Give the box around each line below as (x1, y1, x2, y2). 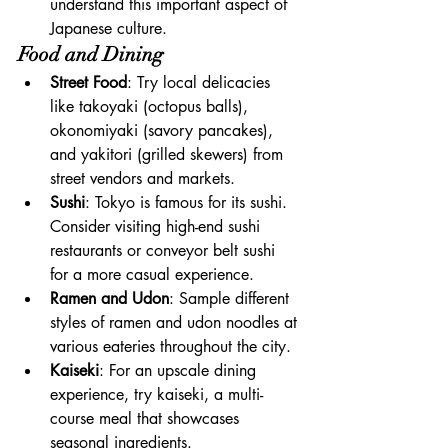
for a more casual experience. (50, 263, 254, 285)
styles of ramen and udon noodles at (50, 311, 302, 333)
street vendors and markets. (50, 167, 235, 189)
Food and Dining (18, 41, 163, 67)
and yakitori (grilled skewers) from (50, 143, 288, 165)
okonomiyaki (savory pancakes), (50, 119, 278, 141)
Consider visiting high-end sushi (50, 215, 265, 237)
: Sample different (169, 287, 294, 309)
